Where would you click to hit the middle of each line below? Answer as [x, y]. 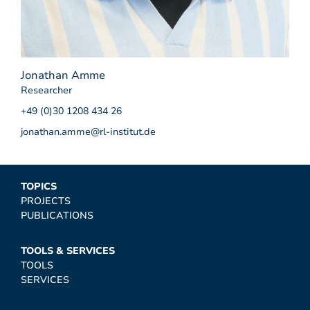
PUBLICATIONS [57, 216]
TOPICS [39, 187]
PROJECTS [46, 201]
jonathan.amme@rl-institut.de [88, 132]
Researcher [46, 91]
